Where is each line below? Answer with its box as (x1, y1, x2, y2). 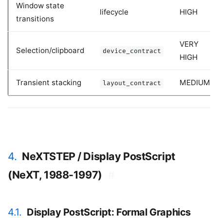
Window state (16, 1, 64, 11)
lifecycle (100, 7, 128, 17)
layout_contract (102, 79, 161, 88)
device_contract (102, 47, 161, 55)
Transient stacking (16, 78, 81, 88)
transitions (16, 14, 54, 24)
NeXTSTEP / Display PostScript (22, 150, 175, 163)
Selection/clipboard (16, 46, 84, 55)
